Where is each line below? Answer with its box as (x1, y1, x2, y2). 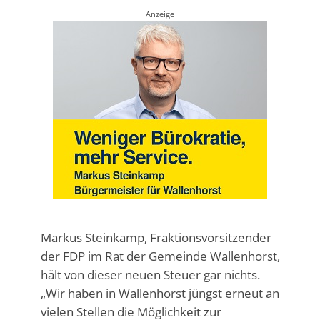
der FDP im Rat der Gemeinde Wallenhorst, (40, 247, 280, 264)
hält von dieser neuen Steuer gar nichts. (40, 266, 260, 283)
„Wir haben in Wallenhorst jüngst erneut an (40, 284, 279, 301)
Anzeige (146, 8, 174, 19)
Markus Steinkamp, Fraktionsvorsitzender (40, 229, 271, 246)
